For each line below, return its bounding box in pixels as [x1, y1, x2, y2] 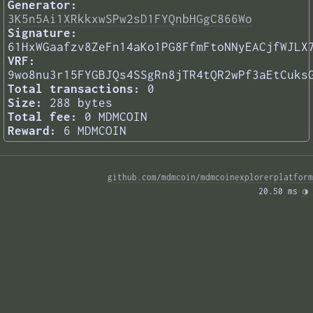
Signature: [8, 26, 78, 41]
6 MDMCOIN [64, 124, 126, 138]
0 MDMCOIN [85, 110, 147, 124]
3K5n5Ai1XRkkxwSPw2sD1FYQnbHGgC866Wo [8, 12, 252, 27]
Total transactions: [8, 82, 140, 96]
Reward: [8, 124, 57, 138]
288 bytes [50, 96, 112, 110]
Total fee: [8, 110, 78, 124]
